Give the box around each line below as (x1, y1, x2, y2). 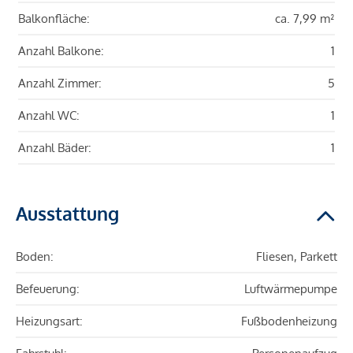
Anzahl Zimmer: (18, 76, 102, 91)
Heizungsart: (16, 314, 83, 329)
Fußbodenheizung (241, 314, 337, 329)
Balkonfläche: (18, 11, 90, 27)
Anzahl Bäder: (18, 140, 91, 156)
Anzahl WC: (18, 108, 80, 124)
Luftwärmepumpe (244, 281, 337, 297)
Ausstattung (16, 202, 119, 225)
